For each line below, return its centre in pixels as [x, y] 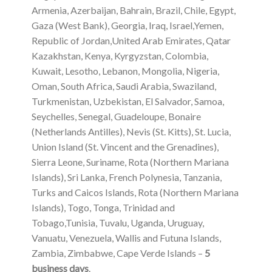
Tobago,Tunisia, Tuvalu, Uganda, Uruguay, [117, 222]
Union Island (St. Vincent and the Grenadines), [125, 146]
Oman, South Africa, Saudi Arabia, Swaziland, [124, 86]
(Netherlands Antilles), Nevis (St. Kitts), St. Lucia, [131, 131]
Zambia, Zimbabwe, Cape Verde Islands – [118, 253]
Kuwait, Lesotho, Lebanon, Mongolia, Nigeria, [125, 70]
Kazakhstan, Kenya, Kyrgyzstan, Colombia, [120, 55]
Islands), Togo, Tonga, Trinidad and [103, 207]
